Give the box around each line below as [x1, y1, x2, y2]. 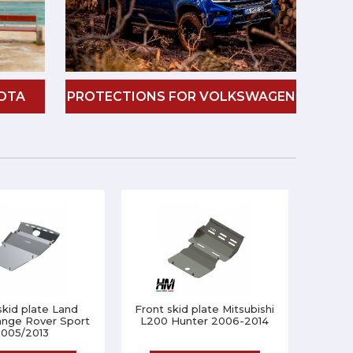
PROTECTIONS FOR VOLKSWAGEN [66, 89, 295, 104]
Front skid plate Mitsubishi [135, 303, 275, 315]
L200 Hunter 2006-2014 [140, 314, 269, 327]
